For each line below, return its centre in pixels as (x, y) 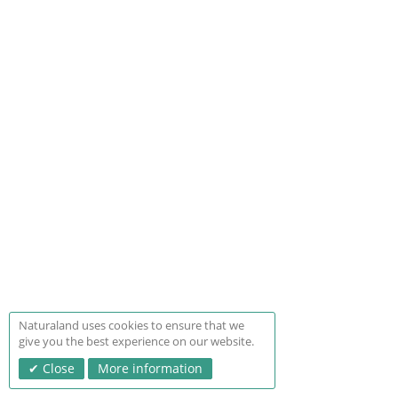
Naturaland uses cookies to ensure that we (131, 325)
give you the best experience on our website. (136, 341)
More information (150, 368)
